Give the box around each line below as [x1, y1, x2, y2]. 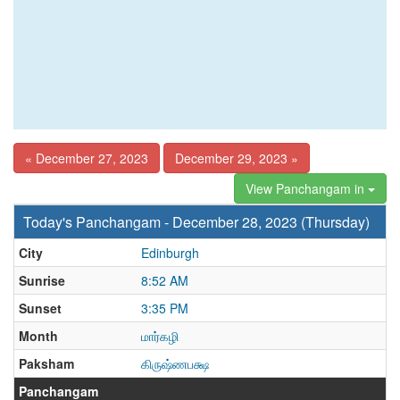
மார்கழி [141, 327, 179, 345]
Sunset [19, 299, 62, 317]
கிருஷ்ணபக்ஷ [141, 354, 209, 372]
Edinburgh [141, 244, 199, 262]
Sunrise [19, 271, 65, 289]
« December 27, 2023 [25, 149, 148, 167]
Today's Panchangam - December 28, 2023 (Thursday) [23, 212, 370, 232]
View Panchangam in [246, 179, 368, 197]
